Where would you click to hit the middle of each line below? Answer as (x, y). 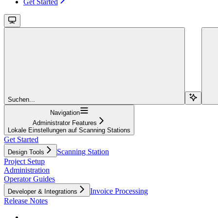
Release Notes (26, 200)
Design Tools (26, 152)
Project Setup (24, 161)
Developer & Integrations (43, 191)
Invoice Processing (119, 191)
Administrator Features (65, 123)
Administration (27, 170)
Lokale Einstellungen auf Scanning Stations (69, 130)
